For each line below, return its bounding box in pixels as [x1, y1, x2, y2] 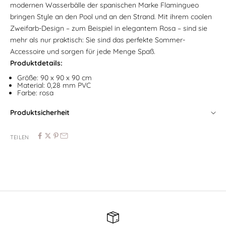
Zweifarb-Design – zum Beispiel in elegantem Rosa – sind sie [10, 24, 207, 33]
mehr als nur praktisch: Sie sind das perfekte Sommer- [10, 35, 185, 45]
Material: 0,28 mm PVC [17, 81, 91, 90]
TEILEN [10, 133, 29, 141]
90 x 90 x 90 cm [40, 73, 92, 83]
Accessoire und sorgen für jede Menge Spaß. [10, 47, 155, 56]
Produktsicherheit [10, 108, 70, 118]
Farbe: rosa [17, 88, 53, 98]
